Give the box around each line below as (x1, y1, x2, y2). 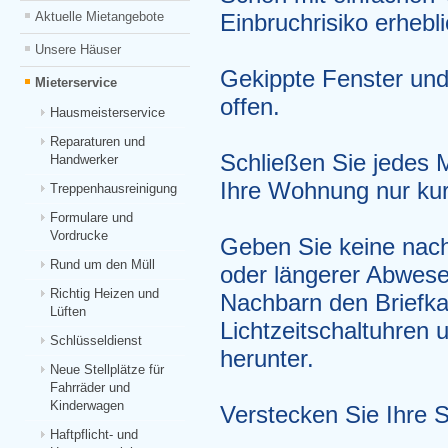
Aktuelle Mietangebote (35, 9, 164, 24)
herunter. (220, 346, 314, 372)
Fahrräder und (50, 380, 130, 395)
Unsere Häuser (35, 42, 121, 57)
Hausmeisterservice (50, 105, 165, 120)
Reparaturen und (50, 134, 145, 149)
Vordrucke (50, 228, 108, 243)
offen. (220, 94, 280, 120)
